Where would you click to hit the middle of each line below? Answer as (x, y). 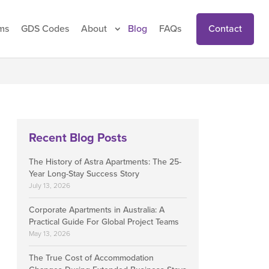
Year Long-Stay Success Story (84, 174)
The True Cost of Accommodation (91, 258)
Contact (225, 29)
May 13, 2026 (50, 234)
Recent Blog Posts (78, 138)
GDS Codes (45, 29)
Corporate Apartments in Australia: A (97, 210)
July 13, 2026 (50, 186)
